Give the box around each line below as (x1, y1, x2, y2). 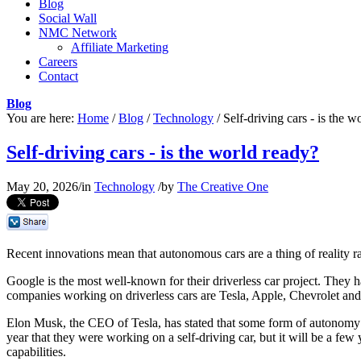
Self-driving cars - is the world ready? (6, 141, 319, 163)
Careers (39, 55, 77, 68)
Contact (39, 69, 78, 83)
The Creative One (177, 179, 268, 193)
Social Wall (39, 11, 97, 25)
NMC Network (39, 26, 117, 39)
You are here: (6, 111, 74, 125)
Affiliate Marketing (71, 40, 168, 54)
